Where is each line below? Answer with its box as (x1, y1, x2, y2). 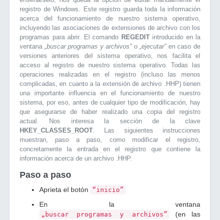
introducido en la (149, 33, 200, 41)
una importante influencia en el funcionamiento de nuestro (20, 89, 200, 97)
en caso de (166, 43, 201, 50)
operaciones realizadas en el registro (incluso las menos (20, 71, 200, 78)
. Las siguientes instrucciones (93, 127, 200, 134)
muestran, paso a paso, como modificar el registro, (20, 136, 200, 143)
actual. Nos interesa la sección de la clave (20, 117, 200, 125)
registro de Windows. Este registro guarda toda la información (20, 5, 200, 13)
